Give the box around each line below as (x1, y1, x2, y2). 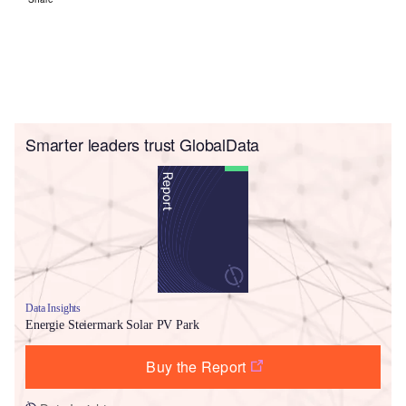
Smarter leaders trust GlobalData (25, 131, 260, 156)
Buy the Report (146, 355, 246, 377)
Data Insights (25, 301, 82, 314)
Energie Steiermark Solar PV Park (25, 317, 199, 332)
